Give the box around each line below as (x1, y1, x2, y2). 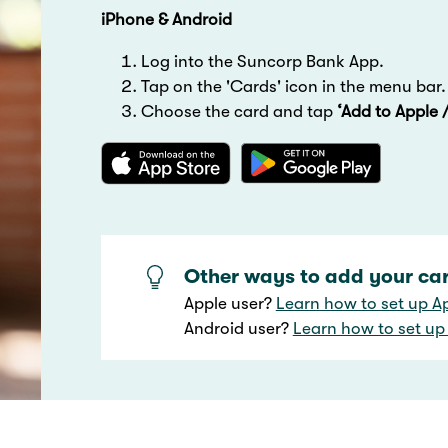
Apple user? (183, 294, 276, 314)
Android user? (183, 319, 293, 339)
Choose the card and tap (141, 102, 338, 122)
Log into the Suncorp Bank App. (141, 52, 385, 72)
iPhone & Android (101, 10, 233, 30)
